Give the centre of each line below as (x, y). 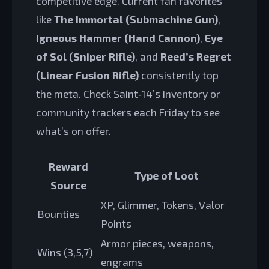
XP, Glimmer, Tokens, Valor (163, 205)
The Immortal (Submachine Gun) (136, 19)
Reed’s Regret (196, 56)
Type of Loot (166, 176)
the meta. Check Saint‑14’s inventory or (128, 94)
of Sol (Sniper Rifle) (86, 56)
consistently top (179, 75)
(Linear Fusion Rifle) (87, 75)
